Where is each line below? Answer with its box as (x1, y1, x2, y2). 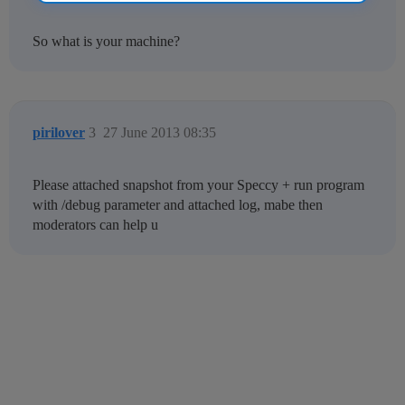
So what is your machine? (33, 33, 180, 50)
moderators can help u (33, 217, 158, 233)
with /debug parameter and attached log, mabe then (33, 197, 323, 213)
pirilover (33, 125, 85, 141)
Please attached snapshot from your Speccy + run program (33, 177, 364, 193)
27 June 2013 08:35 (103, 125, 216, 141)
